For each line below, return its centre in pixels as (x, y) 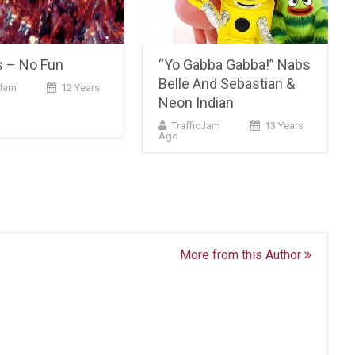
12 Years (80, 87)
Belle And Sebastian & (227, 83)
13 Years (284, 125)
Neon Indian (197, 102)
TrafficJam (196, 125)
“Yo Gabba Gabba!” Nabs (235, 64)
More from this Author (242, 254)
